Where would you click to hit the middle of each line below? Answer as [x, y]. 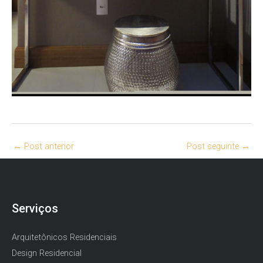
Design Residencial [47, 253]
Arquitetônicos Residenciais [64, 237]
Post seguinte [214, 146]
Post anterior [48, 146]
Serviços [35, 209]
